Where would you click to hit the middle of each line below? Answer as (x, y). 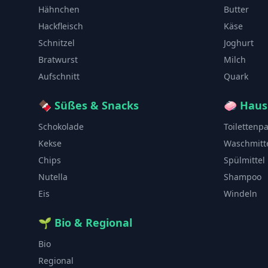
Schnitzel (57, 43)
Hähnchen (59, 9)
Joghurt (239, 43)
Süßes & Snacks (97, 105)
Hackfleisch (61, 26)
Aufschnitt (59, 76)
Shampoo (243, 177)
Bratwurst (58, 60)
